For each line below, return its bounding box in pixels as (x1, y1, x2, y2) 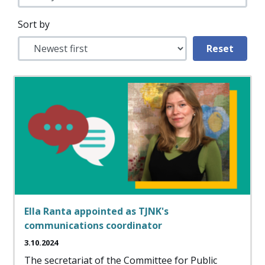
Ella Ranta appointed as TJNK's (24, 205, 169, 218)
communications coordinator (24, 219, 162, 232)
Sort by (18, 18, 50, 31)
